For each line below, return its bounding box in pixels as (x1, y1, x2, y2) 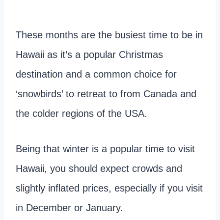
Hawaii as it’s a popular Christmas (16, 49, 163, 60)
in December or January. (16, 202, 123, 213)
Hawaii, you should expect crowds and (16, 163, 182, 174)
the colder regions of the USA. (16, 108, 150, 119)
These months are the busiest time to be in (16, 29, 203, 40)
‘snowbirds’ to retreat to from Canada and (16, 88, 196, 99)
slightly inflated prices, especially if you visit (16, 182, 203, 193)
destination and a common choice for (16, 68, 177, 80)
